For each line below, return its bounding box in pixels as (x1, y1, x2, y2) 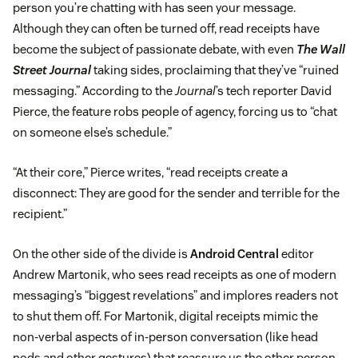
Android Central (190, 246, 279, 262)
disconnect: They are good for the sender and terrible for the (13, 185, 340, 201)
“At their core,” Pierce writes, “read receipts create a (13, 165, 288, 181)
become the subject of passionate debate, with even (13, 42, 296, 58)
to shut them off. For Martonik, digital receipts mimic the (13, 308, 318, 324)
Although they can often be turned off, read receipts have (13, 21, 320, 37)
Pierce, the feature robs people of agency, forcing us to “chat (13, 104, 337, 120)
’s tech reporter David (216, 83, 332, 99)
